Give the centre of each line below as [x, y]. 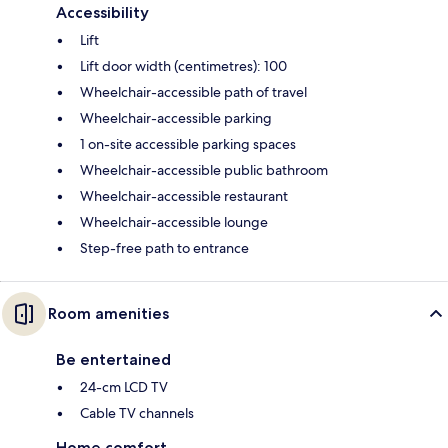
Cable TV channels [137, 413]
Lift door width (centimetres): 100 [183, 66]
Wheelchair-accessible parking [176, 118]
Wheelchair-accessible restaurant [184, 196]
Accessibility [102, 13]
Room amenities [108, 314]
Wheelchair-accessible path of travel [193, 92]
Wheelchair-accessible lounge [174, 222]
